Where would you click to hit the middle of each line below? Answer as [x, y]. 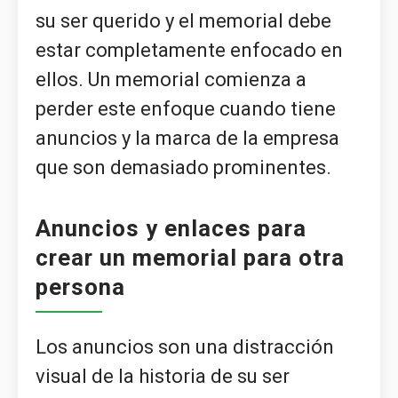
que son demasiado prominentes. [183, 167]
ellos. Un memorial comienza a [171, 79]
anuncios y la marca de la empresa [187, 138]
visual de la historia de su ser [163, 377]
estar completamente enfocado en [189, 50]
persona [80, 287]
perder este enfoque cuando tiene [186, 108]
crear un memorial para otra [190, 257]
